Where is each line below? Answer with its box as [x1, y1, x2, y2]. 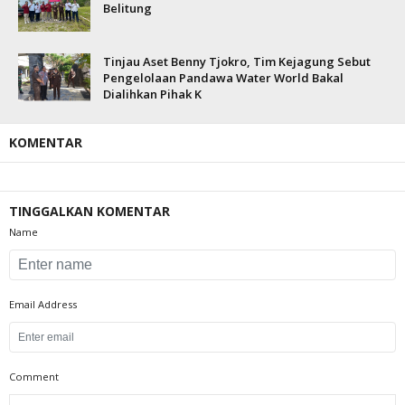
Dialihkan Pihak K [103, 86, 202, 102]
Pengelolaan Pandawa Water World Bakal [103, 70, 344, 86]
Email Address [9, 297, 77, 311]
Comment [9, 370, 59, 383]
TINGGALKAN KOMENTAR [9, 202, 170, 220]
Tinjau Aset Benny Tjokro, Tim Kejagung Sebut [103, 53, 371, 70]
